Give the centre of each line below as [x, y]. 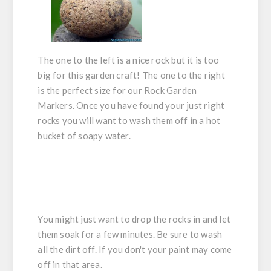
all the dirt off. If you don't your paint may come [135, 249]
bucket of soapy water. [84, 135]
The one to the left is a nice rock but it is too [129, 60]
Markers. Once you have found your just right [131, 105]
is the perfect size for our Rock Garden [117, 90]
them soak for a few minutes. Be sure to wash [130, 234]
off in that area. [71, 264]
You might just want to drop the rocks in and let [134, 219]
